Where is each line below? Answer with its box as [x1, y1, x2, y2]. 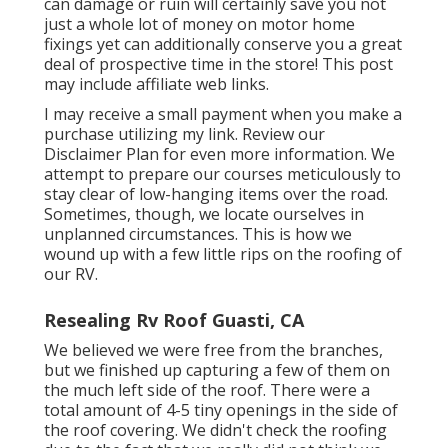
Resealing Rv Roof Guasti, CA [44, 307, 304, 332]
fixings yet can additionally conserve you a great [44, 32, 402, 55]
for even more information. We [159, 142, 395, 165]
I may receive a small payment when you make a [44, 102, 402, 125]
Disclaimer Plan [44, 142, 159, 165]
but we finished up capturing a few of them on [44, 358, 390, 381]
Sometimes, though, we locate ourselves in [44, 202, 364, 225]
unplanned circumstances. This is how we [44, 222, 352, 245]
